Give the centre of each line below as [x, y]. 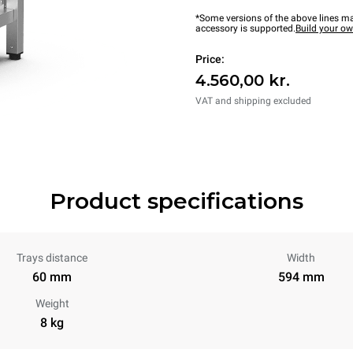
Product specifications [176, 201]
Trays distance [52, 258]
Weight [52, 303]
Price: [210, 59]
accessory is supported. [245, 28]
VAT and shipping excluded [253, 101]
